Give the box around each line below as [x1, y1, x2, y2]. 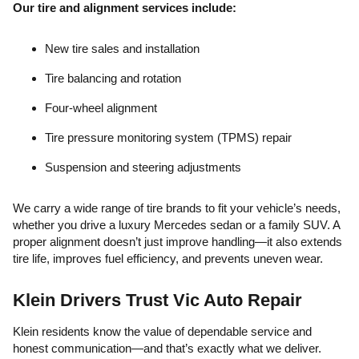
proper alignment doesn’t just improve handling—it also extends [13, 235, 342, 248]
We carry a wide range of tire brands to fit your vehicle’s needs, [13, 201, 341, 215]
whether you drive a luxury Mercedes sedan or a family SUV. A [13, 218, 340, 232]
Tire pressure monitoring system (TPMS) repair [45, 131, 292, 144]
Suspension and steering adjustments [45, 160, 241, 174]
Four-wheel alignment [45, 101, 157, 115]
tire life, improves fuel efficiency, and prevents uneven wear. [13, 252, 323, 265]
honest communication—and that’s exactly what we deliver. [13, 341, 321, 355]
